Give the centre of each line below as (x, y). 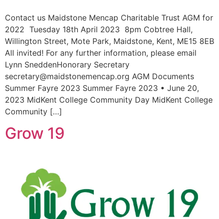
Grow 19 (35, 133)
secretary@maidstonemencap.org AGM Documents (99, 76)
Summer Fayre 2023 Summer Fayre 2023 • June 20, (102, 88)
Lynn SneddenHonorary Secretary (67, 64)
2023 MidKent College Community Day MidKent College (109, 99)
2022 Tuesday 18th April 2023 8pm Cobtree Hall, (99, 29)
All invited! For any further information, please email (101, 53)
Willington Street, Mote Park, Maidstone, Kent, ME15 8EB (109, 41)
